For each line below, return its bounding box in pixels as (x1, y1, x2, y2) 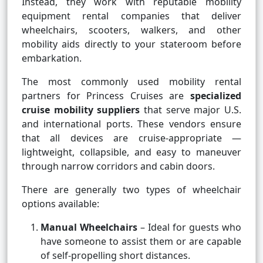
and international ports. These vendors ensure (22, 117, 241, 131)
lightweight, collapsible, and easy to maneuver (22, 146, 241, 159)
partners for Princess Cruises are (22, 89, 190, 103)
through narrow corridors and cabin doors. (22, 160, 215, 173)
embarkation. (22, 52, 82, 65)
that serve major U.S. (140, 103, 242, 117)
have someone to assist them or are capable (41, 235, 241, 248)
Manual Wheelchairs (41, 221, 137, 234)
